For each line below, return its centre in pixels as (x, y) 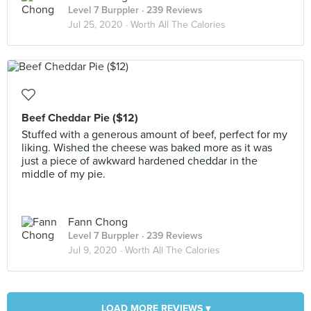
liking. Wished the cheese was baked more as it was (147, 148)
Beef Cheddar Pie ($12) (80, 118)
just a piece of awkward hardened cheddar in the (140, 161)
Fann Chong (98, 222)
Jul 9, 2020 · (96, 250)
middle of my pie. (64, 174)
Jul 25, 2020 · (99, 25)
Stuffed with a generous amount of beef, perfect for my (154, 135)
